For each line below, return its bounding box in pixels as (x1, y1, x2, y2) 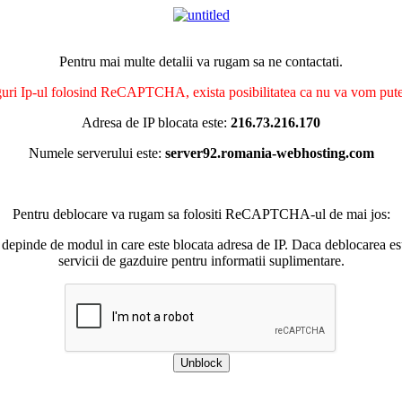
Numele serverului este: (28, 145, 165, 161)
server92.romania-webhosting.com (164, 145, 374, 161)
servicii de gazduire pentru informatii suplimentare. (57, 253, 345, 268)
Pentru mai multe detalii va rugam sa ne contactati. (59, 54, 343, 69)
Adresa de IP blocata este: (82, 115, 231, 130)
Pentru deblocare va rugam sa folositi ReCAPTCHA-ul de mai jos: (12, 206, 390, 222)
